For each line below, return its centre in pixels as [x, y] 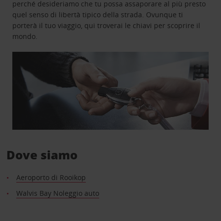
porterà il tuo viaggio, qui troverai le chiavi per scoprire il [107, 25]
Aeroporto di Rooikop [51, 178]
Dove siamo [42, 155]
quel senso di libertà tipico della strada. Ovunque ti [98, 14]
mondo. [25, 36]
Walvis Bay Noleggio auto [57, 193]
